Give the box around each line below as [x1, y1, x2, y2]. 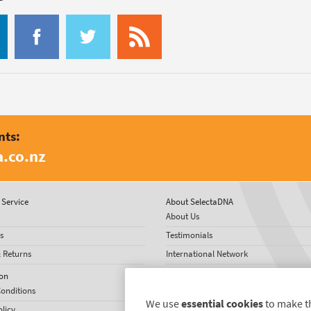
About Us [166, 210, 199, 223]
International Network [166, 248, 248, 260]
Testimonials [166, 229, 212, 242]
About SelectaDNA [166, 196, 233, 208]
